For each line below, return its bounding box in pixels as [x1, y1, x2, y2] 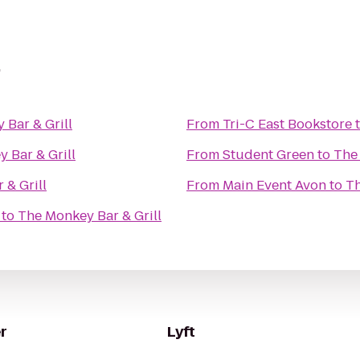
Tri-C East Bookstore [223, 115, 352, 133]
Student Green [223, 145, 314, 164]
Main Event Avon [223, 176, 326, 194]
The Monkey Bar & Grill [18, 207, 162, 225]
